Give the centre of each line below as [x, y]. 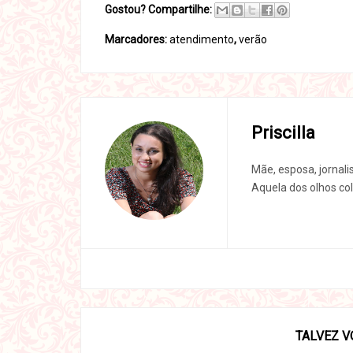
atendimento [202, 39]
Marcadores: [137, 39]
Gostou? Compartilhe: [158, 9]
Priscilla [283, 133]
